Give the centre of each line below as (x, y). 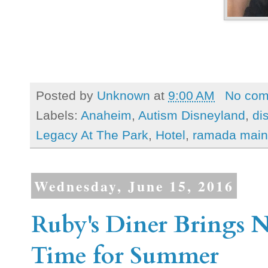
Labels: (58, 115)
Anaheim (106, 115)
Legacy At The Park (92, 135)
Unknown (124, 95)
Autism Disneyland (192, 115)
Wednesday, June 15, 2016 (134, 186)
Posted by (66, 95)
